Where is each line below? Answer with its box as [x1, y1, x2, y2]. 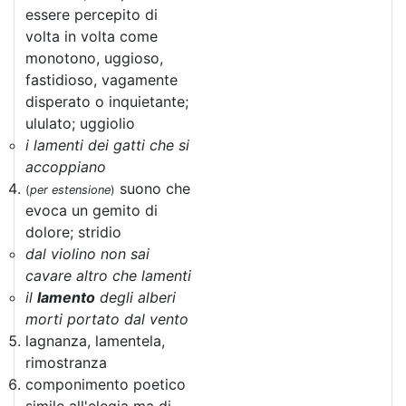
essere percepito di [25, 5, 158, 24]
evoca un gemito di [25, 201, 158, 219]
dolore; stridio [25, 223, 121, 241]
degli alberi [95, 288, 176, 306]
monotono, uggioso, [25, 49, 163, 67]
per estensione [30, 183, 111, 197]
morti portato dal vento [25, 310, 188, 328]
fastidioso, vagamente [25, 71, 178, 89]
